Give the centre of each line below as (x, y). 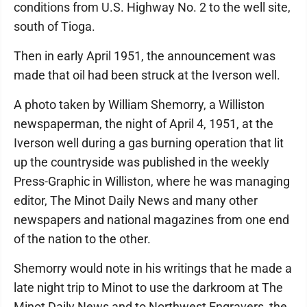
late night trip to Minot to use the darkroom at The (148, 288)
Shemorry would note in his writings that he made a (153, 269)
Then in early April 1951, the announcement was (145, 56)
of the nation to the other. (82, 239)
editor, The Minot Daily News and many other (136, 201)
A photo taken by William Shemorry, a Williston (139, 105)
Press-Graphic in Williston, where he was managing (152, 182)
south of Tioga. (54, 27)
